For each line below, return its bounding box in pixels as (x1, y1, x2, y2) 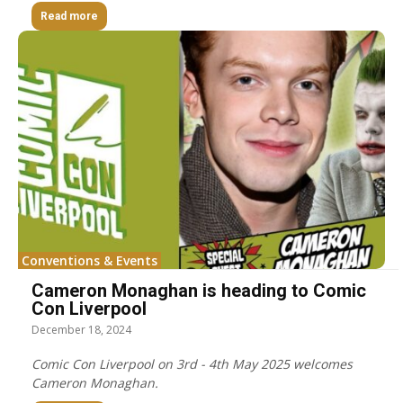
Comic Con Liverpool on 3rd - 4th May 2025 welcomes (31, 354, 353, 372)
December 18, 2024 (31, 321, 131, 337)
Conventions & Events (22, 251, 157, 269)
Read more (40, 9, 98, 22)
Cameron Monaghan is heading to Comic (31, 279, 366, 301)
